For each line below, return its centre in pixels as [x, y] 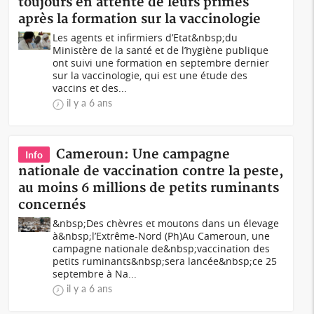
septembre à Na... [95, 274]
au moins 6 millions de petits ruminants [149, 188]
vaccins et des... [90, 88]
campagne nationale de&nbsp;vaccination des [162, 248]
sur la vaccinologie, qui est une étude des [150, 75]
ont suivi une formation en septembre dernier [161, 63]
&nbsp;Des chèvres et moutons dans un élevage [166, 223]
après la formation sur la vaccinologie [140, 19]
